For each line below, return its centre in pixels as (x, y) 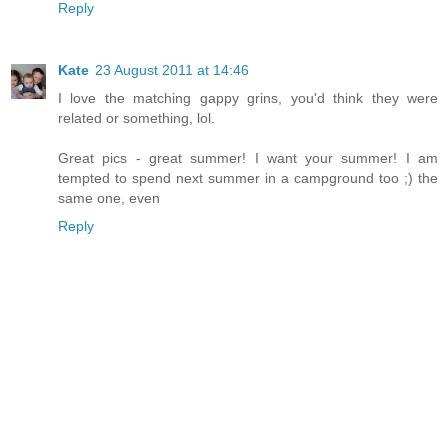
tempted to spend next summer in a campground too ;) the (248, 178)
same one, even (109, 198)
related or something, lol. (136, 118)
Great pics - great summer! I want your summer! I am (248, 158)
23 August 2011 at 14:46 (172, 70)
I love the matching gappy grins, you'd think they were (248, 98)
